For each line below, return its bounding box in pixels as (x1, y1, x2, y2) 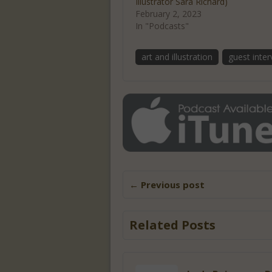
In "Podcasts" (135, 19, 189, 32)
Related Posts (129, 217, 216, 234)
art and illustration (141, 50, 212, 63)
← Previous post (129, 178, 205, 191)
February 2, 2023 (135, 7, 202, 19)
